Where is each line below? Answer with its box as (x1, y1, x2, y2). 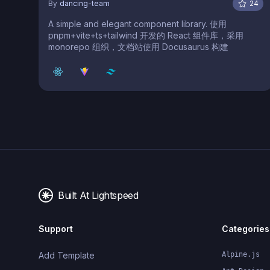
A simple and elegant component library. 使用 (48, 18, 210, 29)
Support (39, 223, 73, 234)
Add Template (39, 250, 95, 260)
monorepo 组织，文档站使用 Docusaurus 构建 (48, 41, 228, 52)
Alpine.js (222, 250, 260, 259)
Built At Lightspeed (58, 189, 139, 201)
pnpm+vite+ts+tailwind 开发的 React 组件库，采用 (48, 30, 243, 40)
